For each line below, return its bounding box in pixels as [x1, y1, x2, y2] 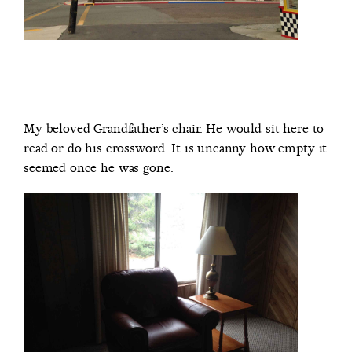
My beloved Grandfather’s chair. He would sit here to [24, 120, 324, 137]
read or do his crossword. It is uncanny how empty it [24, 140, 328, 157]
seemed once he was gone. [24, 159, 174, 177]
